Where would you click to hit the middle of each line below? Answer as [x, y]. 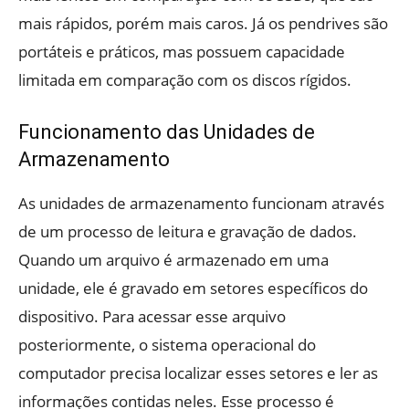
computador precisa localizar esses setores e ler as [198, 373]
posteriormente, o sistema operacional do [167, 345]
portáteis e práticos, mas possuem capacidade [182, 52]
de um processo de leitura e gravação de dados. [188, 231]
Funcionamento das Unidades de [167, 132]
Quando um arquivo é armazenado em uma [173, 260]
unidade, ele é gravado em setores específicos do [193, 288]
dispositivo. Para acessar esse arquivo [152, 316]
